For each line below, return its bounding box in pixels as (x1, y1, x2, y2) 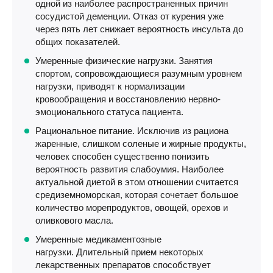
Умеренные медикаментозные (35, 234, 161, 244)
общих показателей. (35, 37, 120, 47)
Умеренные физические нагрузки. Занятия (35, 55, 213, 66)
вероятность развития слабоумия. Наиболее (35, 164, 224, 174)
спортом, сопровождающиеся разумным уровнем (35, 68, 242, 79)
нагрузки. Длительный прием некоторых (35, 247, 204, 257)
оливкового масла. (35, 215, 113, 225)
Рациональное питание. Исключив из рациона (35, 126, 229, 136)
